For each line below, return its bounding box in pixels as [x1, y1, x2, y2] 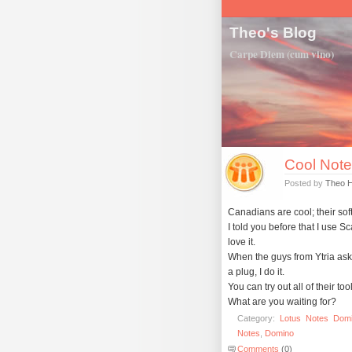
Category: [237, 313, 277, 324]
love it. [228, 236, 255, 248]
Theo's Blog [229, 24, 317, 41]
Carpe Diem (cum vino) [229, 46, 334, 62]
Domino [265, 328, 294, 339]
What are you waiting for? [228, 296, 336, 308]
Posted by [284, 178, 325, 188]
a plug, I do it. [228, 266, 284, 278]
